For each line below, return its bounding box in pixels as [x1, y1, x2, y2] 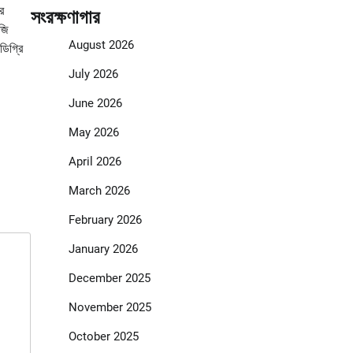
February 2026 [68, 213, 142, 228]
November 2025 [68, 300, 151, 315]
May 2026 [68, 125, 119, 140]
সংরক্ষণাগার [30, 6, 100, 29]
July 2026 [68, 67, 118, 82]
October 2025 [68, 329, 139, 344]
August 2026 [68, 38, 134, 53]
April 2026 [68, 154, 121, 169]
